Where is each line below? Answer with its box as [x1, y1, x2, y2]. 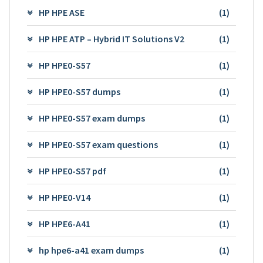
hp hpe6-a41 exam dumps [38, 244, 144, 256]
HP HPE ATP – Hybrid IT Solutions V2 [38, 32, 184, 45]
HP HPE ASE [38, 6, 85, 18]
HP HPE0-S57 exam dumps [38, 112, 145, 124]
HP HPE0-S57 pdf [38, 164, 106, 177]
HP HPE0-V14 [38, 191, 90, 203]
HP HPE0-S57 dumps [38, 85, 120, 97]
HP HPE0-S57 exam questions [38, 138, 158, 150]
